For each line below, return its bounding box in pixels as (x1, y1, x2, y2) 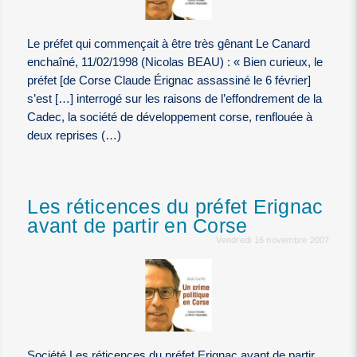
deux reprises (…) (27, 128, 122, 142)
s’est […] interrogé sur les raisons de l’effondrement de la (27, 92, 323, 105)
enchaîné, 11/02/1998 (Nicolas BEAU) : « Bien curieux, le (27, 55, 324, 69)
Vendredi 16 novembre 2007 (216, 234, 330, 245)
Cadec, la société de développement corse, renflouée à (27, 110, 313, 124)
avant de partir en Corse (27, 214, 248, 237)
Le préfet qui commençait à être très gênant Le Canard (27, 37, 311, 50)
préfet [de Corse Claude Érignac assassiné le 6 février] (27, 73, 312, 87)
